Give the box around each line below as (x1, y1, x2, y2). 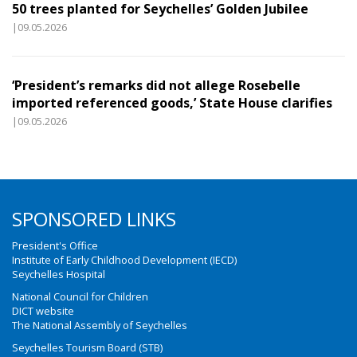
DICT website (12, 304, 74, 318)
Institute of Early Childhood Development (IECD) (12, 253, 237, 267)
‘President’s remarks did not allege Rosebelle (12, 76, 300, 94)
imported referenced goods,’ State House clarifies (12, 94, 332, 112)
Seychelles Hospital (12, 267, 105, 281)
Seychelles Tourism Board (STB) (12, 340, 163, 355)
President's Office (12, 238, 98, 253)
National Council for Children (12, 289, 148, 304)
